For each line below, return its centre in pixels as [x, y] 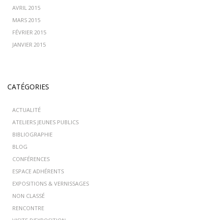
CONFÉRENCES [31, 159]
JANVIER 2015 [29, 44]
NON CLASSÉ [28, 196]
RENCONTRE [28, 208]
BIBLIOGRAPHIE [32, 134]
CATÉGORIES [28, 87]
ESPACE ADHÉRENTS [38, 171]
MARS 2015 [26, 20]
